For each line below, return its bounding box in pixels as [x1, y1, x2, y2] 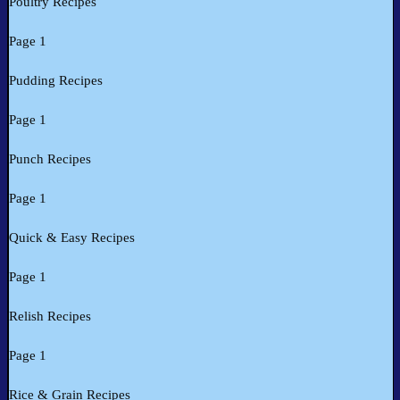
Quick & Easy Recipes [9, 230, 135, 246]
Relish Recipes [9, 309, 91, 324]
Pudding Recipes [9, 73, 103, 88]
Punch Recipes [9, 152, 91, 167]
